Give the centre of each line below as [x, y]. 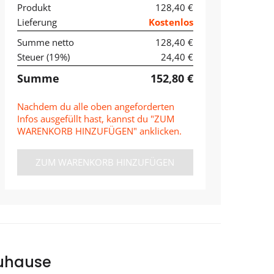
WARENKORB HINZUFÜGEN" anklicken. [99, 131]
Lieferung [37, 22]
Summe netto [45, 43]
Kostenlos [171, 22]
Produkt [34, 8]
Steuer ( [33, 57]
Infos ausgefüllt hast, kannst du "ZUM [95, 119]
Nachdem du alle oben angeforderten [95, 107]
